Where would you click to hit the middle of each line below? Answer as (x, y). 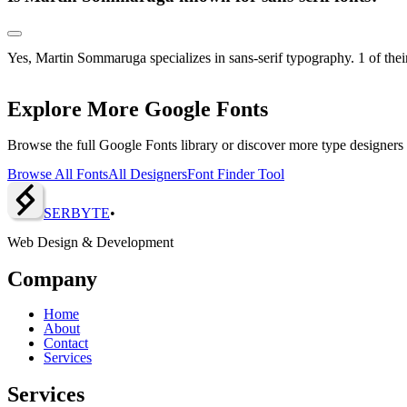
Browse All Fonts (58, 174)
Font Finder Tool (236, 174)
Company (52, 278)
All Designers (148, 174)
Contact (66, 343)
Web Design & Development (90, 242)
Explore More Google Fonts (138, 109)
